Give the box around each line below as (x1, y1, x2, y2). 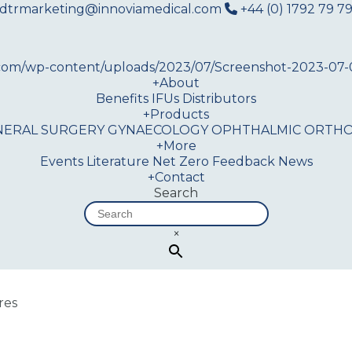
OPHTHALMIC (211, 123, 301, 137)
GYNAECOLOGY (108, 123, 208, 137)
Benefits (96, 91, 148, 106)
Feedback (211, 154, 275, 169)
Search (154, 185, 198, 200)
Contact (154, 170, 205, 185)
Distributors (182, 91, 256, 106)
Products (150, 107, 209, 122)
